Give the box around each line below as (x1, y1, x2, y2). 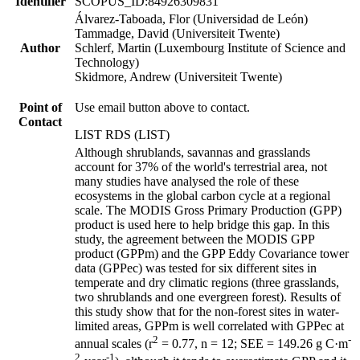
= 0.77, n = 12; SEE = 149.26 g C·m (158, 337, 348, 351)
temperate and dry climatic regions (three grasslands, (75, 275, 339, 289)
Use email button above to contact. (75, 100, 250, 114)
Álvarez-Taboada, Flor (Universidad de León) (75, 11, 308, 26)
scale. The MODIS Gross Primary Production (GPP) (75, 202, 342, 217)
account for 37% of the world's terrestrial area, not (75, 159, 327, 174)
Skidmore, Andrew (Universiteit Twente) (75, 69, 282, 84)
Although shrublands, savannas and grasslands (75, 145, 310, 159)
